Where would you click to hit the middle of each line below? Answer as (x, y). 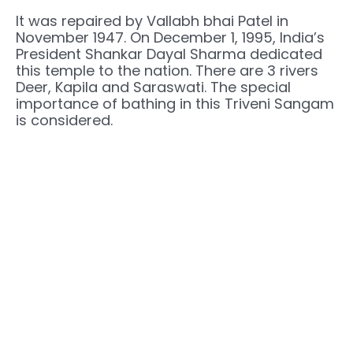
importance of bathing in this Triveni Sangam (175, 104)
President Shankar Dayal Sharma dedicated (169, 54)
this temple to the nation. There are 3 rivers (167, 71)
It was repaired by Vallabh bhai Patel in (152, 21)
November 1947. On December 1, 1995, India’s (170, 38)
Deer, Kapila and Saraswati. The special (153, 87)
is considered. (64, 121)
